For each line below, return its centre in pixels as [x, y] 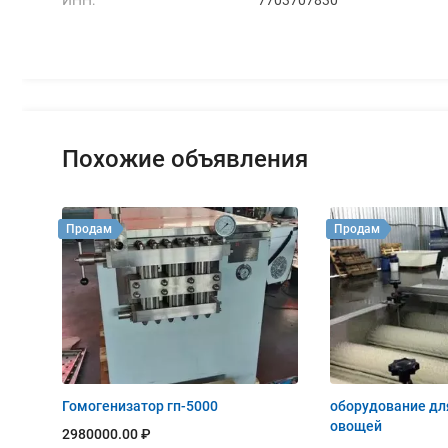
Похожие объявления [185, 158]
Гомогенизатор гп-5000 [140, 405]
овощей [356, 425]
